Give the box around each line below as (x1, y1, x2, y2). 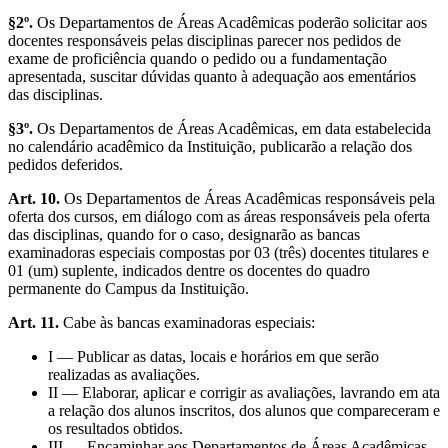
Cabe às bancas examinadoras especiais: (59, 313, 319, 331)
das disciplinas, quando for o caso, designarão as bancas (8, 225, 360, 243)
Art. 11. (8, 313, 59, 331)
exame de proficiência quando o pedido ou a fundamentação (8, 49, 387, 67)
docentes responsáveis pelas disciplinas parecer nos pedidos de (8, 31, 401, 49)
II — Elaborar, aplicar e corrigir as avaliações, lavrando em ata (48, 383, 440, 401)
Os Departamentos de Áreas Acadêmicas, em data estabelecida (33, 119, 431, 137)
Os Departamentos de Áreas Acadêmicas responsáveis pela (60, 189, 435, 207)
